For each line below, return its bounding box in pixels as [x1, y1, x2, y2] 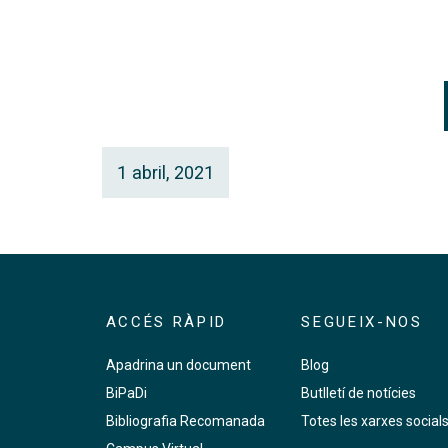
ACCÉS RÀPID [105, 313, 227, 332]
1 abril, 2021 [117, 162, 214, 183]
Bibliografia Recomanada [105, 413, 265, 430]
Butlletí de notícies [301, 385, 417, 402]
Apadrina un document [105, 357, 251, 374]
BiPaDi [105, 385, 147, 402]
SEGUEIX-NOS [301, 313, 423, 332]
